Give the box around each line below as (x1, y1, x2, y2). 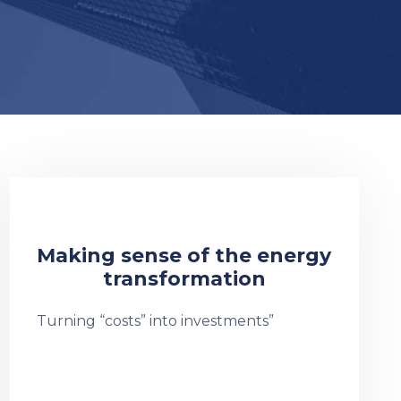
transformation (102, 267, 266, 291)
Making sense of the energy (37, 243, 332, 268)
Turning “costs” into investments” (36, 312, 274, 329)
